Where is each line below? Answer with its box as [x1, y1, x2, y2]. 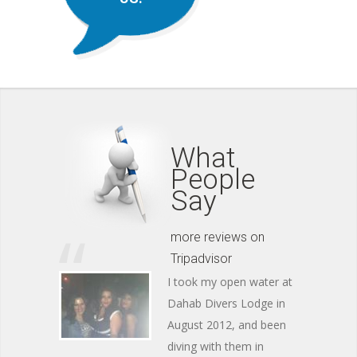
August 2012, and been [167, 317, 286, 332]
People [171, 163, 255, 196]
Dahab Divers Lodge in [167, 296, 285, 311]
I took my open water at [167, 274, 292, 289]
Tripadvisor [171, 251, 232, 266]
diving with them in [167, 339, 264, 354]
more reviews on [171, 229, 265, 245]
